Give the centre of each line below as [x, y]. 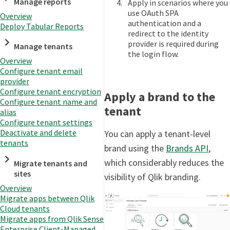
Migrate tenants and [51, 163]
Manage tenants [43, 46]
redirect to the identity [168, 34]
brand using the [135, 148]
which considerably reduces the [164, 163]
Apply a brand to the [160, 97]
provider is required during [173, 44]
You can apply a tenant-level [157, 134]
